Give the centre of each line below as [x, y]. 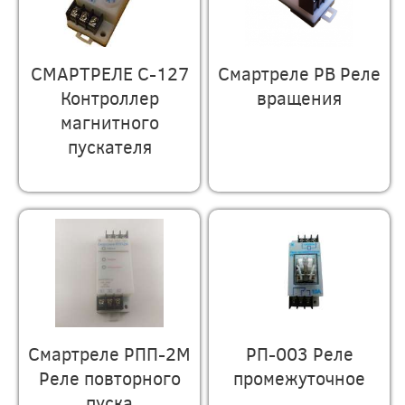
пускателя [109, 146]
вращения [300, 97]
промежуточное [300, 377]
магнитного [109, 121]
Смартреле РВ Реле [300, 72]
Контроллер [109, 97]
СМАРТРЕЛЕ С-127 [109, 72]
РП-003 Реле [299, 353]
